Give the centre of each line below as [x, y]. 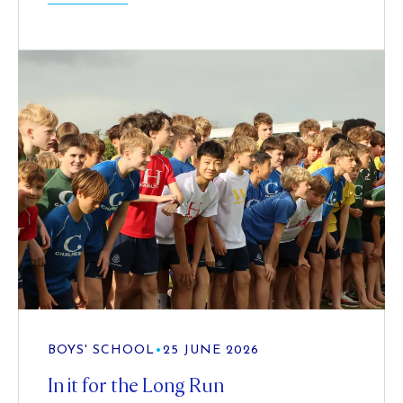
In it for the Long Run [136, 386]
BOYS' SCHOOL [101, 351]
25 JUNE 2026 [211, 351]
